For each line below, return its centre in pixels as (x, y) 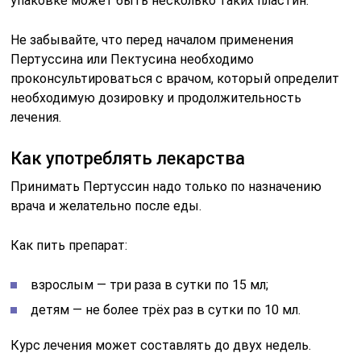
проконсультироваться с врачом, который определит (175, 78)
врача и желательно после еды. (106, 205)
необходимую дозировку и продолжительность (156, 98)
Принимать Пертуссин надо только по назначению (166, 186)
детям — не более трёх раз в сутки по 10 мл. (166, 309)
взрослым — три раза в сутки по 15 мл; (150, 284)
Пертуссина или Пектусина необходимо (133, 59)
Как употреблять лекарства (128, 158)
